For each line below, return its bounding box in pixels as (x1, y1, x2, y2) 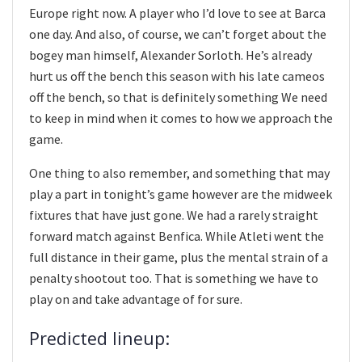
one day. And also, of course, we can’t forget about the (29, 25, 326, 42)
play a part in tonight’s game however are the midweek (29, 185, 332, 202)
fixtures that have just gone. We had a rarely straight (29, 206, 318, 223)
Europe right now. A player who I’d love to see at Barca (29, 4, 326, 21)
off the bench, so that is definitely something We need (29, 88, 327, 105)
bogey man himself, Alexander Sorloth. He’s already (29, 46, 312, 63)
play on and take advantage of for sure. (29, 290, 242, 307)
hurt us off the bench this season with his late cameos (29, 67, 325, 84)
